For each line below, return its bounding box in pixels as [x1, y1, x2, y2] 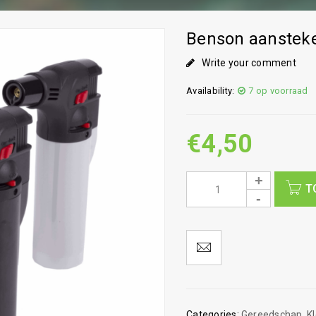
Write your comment [202, 57, 296, 68]
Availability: [186, 85, 235, 96]
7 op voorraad [248, 85, 308, 96]
